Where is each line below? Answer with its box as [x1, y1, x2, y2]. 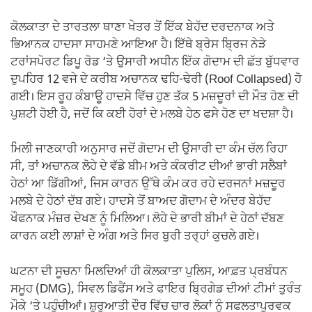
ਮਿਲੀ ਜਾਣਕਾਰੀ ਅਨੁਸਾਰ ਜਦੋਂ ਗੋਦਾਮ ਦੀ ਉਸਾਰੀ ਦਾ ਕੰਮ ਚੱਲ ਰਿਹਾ [10, 142, 288, 158]
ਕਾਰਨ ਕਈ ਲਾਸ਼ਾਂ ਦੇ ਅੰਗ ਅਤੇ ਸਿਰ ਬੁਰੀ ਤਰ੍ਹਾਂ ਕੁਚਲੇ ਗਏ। [10, 229, 259, 245]
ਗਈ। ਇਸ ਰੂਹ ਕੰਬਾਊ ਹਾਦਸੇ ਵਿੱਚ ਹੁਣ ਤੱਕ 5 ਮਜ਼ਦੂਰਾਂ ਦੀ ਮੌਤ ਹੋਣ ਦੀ [10, 89, 299, 105]
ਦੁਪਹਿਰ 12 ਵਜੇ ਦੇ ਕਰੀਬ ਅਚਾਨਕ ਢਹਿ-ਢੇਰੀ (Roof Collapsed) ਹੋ [10, 72, 302, 88]
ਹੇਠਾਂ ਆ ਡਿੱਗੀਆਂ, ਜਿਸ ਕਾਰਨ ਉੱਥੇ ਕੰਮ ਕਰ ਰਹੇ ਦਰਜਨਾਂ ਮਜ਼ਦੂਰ [10, 177, 286, 193]
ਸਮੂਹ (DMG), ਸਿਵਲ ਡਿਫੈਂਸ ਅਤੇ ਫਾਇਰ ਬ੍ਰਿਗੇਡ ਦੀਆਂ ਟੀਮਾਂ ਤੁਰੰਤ [10, 281, 302, 297]
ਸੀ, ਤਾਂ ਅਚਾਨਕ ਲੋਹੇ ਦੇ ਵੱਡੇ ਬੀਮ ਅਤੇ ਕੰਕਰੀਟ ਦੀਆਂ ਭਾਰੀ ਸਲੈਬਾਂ [10, 159, 287, 175]
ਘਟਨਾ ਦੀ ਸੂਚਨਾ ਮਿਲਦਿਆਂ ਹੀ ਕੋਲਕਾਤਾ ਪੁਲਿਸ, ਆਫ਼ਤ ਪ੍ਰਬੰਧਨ [10, 264, 288, 280]
